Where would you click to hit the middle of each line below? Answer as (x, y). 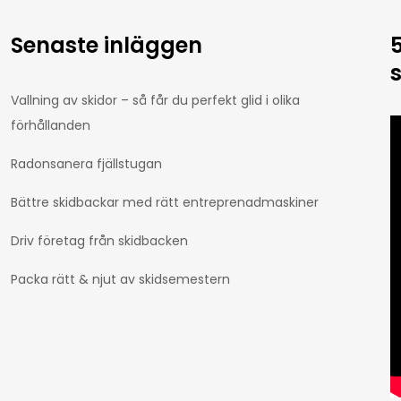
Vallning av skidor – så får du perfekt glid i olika (155, 101)
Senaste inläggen (106, 46)
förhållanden (50, 126)
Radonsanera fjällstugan (86, 164)
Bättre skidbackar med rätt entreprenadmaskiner (164, 203)
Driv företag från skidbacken (99, 241)
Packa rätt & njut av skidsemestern (120, 280)
